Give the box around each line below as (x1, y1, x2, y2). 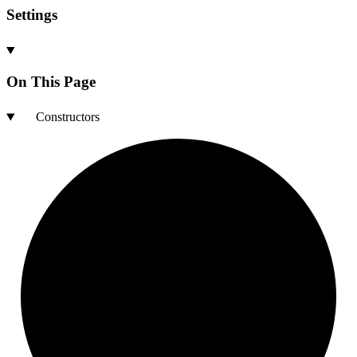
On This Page (6, 73, 96, 90)
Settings (6, 6, 57, 24)
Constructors (35, 110, 100, 124)
